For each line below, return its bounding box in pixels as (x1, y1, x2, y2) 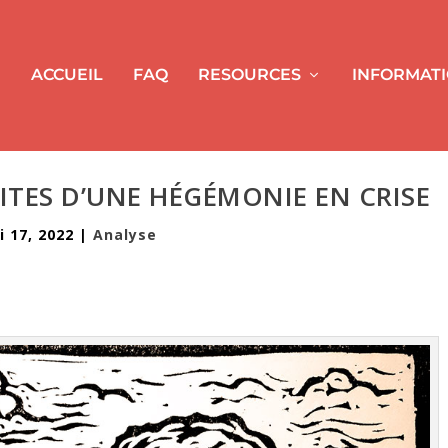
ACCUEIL (30, 65, 103, 85)
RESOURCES (197, 65, 301, 85)
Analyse (93, 224, 158, 244)
